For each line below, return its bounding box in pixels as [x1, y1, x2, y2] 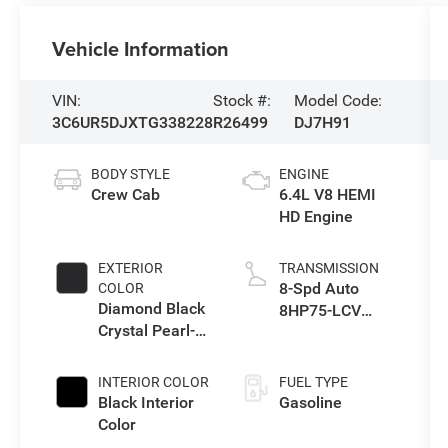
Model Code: [294, 91, 383, 111]
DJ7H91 [294, 113, 352, 133]
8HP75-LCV [278, 301, 361, 321]
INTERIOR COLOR [98, 374, 210, 391]
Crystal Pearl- [98, 321, 196, 341]
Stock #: [213, 91, 272, 111]
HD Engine [278, 207, 353, 227]
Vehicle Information [52, 34, 230, 64]
